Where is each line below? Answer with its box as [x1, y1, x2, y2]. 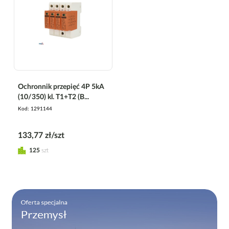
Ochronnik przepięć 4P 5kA [18, 83, 104, 90]
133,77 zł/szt [18, 131, 64, 140]
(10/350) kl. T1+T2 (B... [18, 93, 89, 101]
